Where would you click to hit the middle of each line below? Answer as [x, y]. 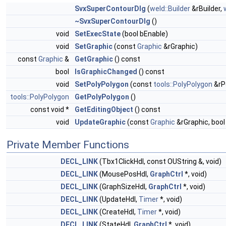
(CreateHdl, [118, 212]
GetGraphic [94, 59]
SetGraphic [94, 46]
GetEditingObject [104, 109]
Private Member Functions [68, 145]
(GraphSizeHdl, [123, 187]
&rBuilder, [207, 9]
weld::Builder [170, 9]
